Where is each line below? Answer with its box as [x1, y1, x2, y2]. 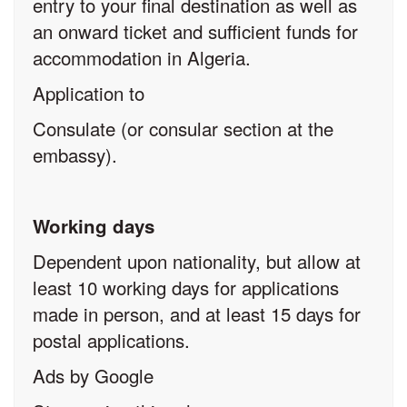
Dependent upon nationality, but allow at [33, 247, 361, 275]
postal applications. [33, 326, 190, 354]
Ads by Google [33, 362, 154, 390]
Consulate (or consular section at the [33, 114, 333, 143]
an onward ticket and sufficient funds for [33, 17, 358, 45]
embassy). [33, 141, 117, 169]
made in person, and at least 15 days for [33, 300, 361, 328]
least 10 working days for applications [33, 273, 339, 302]
